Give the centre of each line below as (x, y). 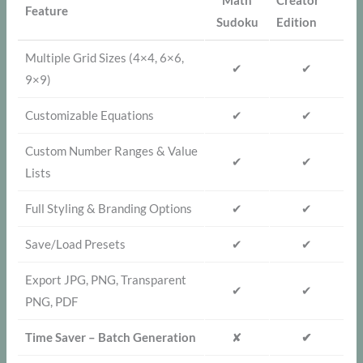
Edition (297, 23)
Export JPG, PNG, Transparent (106, 280)
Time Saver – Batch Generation (111, 338)
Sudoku (237, 23)
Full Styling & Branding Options (109, 209)
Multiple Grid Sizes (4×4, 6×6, (105, 58)
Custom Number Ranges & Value (112, 152)
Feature (47, 11)
